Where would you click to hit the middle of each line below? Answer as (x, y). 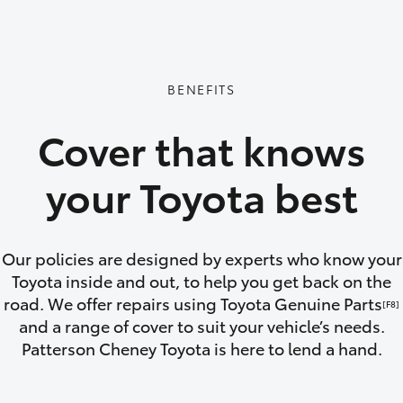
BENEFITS (201, 90)
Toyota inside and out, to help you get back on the (201, 281)
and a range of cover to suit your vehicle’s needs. (201, 326)
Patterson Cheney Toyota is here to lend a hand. (201, 349)
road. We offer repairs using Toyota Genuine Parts (193, 304)
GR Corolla (327, 62)
